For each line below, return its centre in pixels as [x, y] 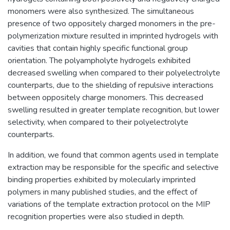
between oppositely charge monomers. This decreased [106, 97]
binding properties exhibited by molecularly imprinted [102, 179]
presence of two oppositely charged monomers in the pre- [112, 23]
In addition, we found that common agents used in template [113, 155]
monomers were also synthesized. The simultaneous [101, 11]
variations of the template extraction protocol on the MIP [109, 204]
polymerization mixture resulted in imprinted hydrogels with [113, 36]
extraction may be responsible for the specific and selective [113, 167]
